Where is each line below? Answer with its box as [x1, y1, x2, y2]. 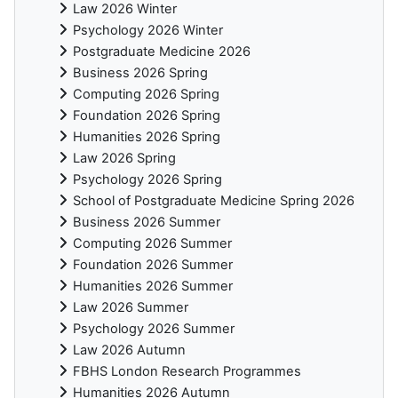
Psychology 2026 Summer [73, 321, 235, 338]
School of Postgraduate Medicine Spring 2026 [73, 193, 354, 210]
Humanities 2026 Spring [73, 129, 220, 146]
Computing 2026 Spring [73, 86, 219, 103]
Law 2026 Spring [73, 150, 176, 167]
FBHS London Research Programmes [73, 363, 301, 380]
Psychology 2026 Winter [73, 22, 223, 39]
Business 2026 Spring [73, 65, 208, 82]
